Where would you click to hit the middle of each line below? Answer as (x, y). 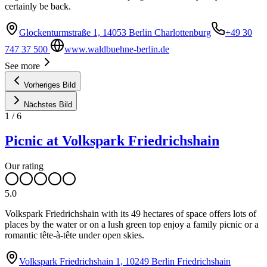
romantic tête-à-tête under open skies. (74, 235)
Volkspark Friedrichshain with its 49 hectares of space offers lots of (131, 214)
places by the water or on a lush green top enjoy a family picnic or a (132, 225)
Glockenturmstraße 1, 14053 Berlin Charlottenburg (115, 32)
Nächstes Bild (48, 104)
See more (22, 66)
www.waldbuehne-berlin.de (117, 49)
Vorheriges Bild (50, 85)
